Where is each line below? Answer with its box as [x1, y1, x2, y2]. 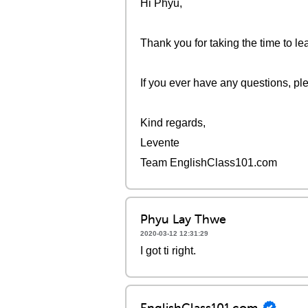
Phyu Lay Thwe [140, 211, 226, 227]
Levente [140, 137, 179, 148]
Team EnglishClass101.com [140, 157, 277, 168]
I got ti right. [140, 245, 196, 256]
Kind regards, [140, 117, 206, 129]
